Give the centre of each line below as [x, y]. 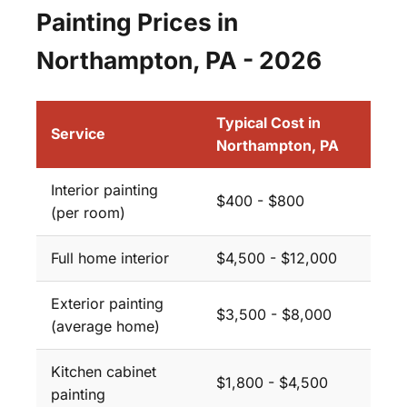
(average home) [105, 326]
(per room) [88, 212]
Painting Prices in [137, 21]
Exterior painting [107, 303]
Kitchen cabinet [104, 371]
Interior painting [104, 189]
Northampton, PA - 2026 [179, 60]
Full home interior [110, 258]
